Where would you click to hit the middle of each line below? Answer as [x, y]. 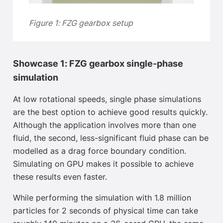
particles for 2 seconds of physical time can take [106, 211]
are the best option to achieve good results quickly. [110, 113]
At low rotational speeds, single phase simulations [107, 100]
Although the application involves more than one [105, 126]
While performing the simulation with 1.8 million [102, 198]
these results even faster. [60, 177]
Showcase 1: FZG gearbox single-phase [98, 64]
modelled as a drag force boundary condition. [100, 152]
